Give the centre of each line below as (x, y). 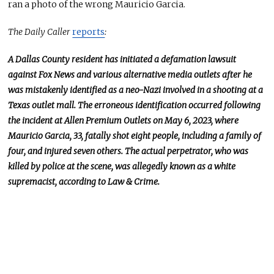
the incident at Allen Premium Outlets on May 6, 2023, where (124, 120)
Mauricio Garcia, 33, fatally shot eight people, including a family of (135, 135)
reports (89, 31)
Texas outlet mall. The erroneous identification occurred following (135, 105)
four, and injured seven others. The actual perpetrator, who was (128, 151)
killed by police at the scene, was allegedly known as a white (122, 166)
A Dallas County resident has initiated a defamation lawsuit (122, 59)
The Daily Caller (40, 31)
